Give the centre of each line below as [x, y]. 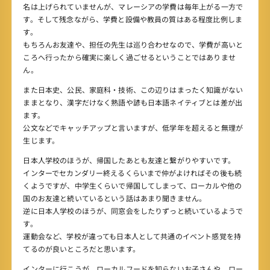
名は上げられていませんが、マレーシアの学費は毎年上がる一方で [133, 7]
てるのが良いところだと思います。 [81, 249]
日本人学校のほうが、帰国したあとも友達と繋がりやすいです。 [129, 160]
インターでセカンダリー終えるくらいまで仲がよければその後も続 [132, 173]
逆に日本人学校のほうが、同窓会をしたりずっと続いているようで [133, 211]
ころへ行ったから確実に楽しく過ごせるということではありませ [129, 57]
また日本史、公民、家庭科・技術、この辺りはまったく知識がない [133, 90]
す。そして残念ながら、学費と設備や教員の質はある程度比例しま [133, 19]
